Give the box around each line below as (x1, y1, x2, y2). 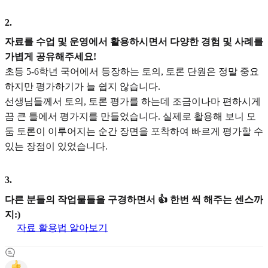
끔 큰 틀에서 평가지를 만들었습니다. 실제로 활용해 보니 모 (5, 111, 256, 122)
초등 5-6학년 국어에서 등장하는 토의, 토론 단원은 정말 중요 (5, 66, 259, 77)
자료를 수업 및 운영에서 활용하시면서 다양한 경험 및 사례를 (5, 36, 263, 47)
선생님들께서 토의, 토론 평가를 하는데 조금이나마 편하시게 (5, 96, 261, 107)
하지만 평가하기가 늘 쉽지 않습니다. (5, 81, 160, 92)
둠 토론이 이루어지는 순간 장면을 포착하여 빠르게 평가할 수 (5, 126, 263, 137)
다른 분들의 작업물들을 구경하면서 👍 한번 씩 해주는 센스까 (5, 194, 263, 205)
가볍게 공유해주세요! (5, 51, 96, 62)
